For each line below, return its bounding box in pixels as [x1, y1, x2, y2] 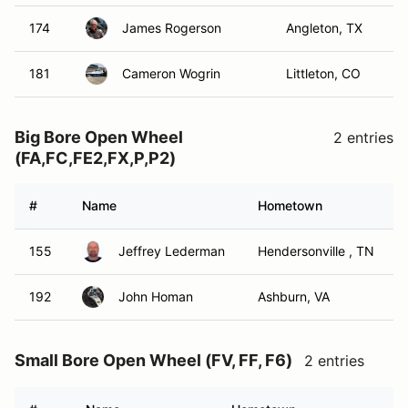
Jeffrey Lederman [118, 243, 225, 259]
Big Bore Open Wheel [15, 127, 183, 147]
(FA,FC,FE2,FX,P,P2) [15, 148, 176, 168]
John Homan [118, 289, 193, 304]
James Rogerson [122, 20, 221, 36]
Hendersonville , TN [258, 243, 374, 259]
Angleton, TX [286, 20, 362, 36]
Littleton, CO [286, 66, 361, 81]
